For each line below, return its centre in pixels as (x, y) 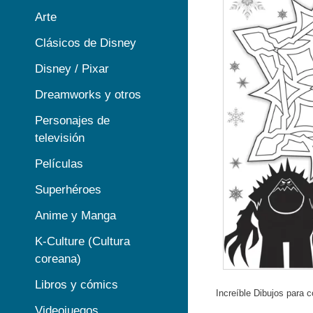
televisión (60, 138)
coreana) (58, 259)
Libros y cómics (77, 285)
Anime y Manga (75, 216)
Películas (59, 164)
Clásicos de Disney (86, 43)
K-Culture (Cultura (82, 241)
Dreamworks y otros (88, 95)
